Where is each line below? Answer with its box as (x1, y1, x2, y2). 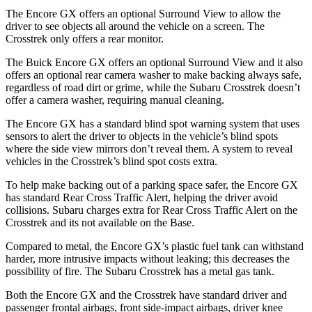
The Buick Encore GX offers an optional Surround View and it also (6, 56, 303, 68)
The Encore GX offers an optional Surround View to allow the (6, 7, 281, 19)
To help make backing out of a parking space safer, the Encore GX (6, 178, 298, 191)
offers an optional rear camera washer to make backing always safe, (6, 68, 302, 81)
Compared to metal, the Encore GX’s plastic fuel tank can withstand (6, 240, 304, 252)
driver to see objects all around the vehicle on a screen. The (6, 19, 265, 32)
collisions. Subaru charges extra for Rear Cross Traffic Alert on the (6, 203, 297, 216)
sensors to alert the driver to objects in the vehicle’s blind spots (6, 130, 278, 142)
